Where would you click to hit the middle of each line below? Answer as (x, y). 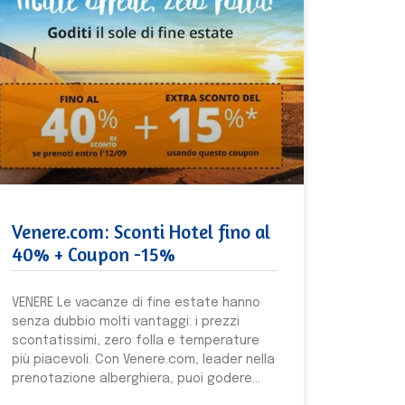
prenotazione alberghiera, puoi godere (132, 378)
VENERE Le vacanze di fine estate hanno (136, 302)
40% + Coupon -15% (93, 254)
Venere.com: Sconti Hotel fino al (141, 231)
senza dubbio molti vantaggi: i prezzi (125, 321)
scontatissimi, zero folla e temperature (135, 340)
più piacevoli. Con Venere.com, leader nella (143, 359)
